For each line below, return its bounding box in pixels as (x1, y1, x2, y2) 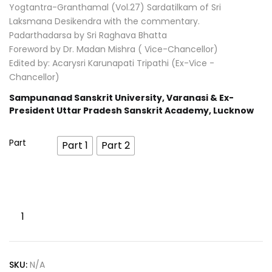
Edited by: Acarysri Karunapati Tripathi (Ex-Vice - (9, 57, 214, 69)
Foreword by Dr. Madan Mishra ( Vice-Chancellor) (9, 43, 218, 55)
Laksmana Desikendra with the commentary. (9, 15, 200, 27)
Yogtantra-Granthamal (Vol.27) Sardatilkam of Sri (9, 1, 221, 13)
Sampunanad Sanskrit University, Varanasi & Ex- (9, 91, 234, 104)
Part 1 (62, 138, 88, 152)
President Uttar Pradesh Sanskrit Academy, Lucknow (9, 104, 254, 117)
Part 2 (101, 138, 130, 152)
